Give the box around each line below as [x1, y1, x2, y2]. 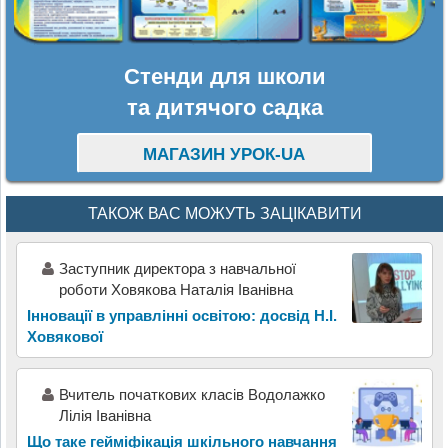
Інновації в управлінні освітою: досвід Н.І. [26, 306, 337, 324]
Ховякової [26, 327, 103, 345]
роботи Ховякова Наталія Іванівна [58, 280, 293, 298]
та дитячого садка [126, 94, 323, 120]
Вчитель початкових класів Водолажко [58, 385, 325, 403]
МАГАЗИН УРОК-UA [143, 144, 306, 164]
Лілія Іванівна [58, 406, 151, 424]
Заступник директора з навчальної [58, 259, 296, 277]
